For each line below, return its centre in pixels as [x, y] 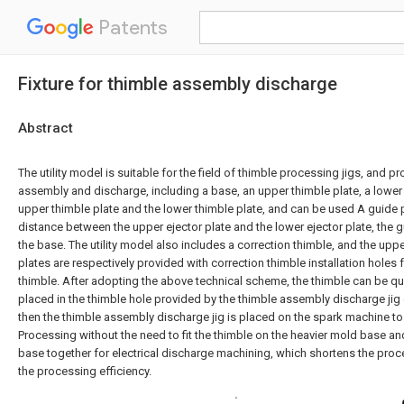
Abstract [46, 128]
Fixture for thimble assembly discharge [178, 84]
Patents [131, 28]
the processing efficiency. [85, 371]
